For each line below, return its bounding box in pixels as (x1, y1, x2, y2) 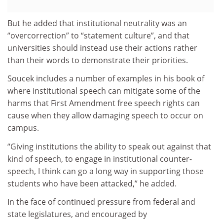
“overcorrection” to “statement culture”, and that (7, 30, 189, 41)
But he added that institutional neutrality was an (7, 17, 187, 29)
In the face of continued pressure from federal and (7, 196, 195, 208)
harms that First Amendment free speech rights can (7, 98, 200, 109)
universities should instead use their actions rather (7, 42, 197, 53)
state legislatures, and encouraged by (7, 209, 147, 220)
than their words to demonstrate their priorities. (7, 54, 188, 66)
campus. (7, 122, 39, 134)
